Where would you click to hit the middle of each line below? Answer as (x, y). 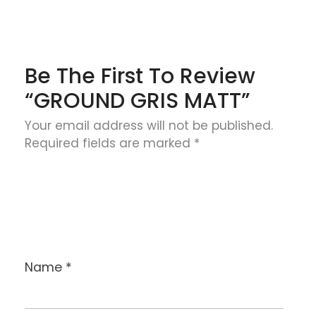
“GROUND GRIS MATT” (138, 101)
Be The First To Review (140, 76)
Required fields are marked (109, 143)
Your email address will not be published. (149, 125)
